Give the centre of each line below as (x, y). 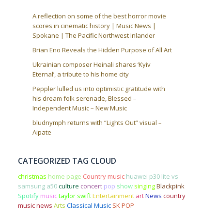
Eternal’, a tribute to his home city (80, 74)
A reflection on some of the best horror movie (99, 16)
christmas (32, 176)
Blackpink (170, 186)
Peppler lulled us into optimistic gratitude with (99, 88)
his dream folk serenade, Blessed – (84, 98)
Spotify (28, 195)
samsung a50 (37, 186)
